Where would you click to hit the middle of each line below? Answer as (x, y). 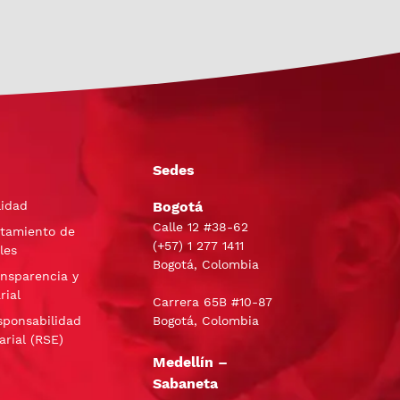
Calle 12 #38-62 (200, 227)
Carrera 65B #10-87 (212, 302)
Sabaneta (185, 384)
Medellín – (190, 362)
